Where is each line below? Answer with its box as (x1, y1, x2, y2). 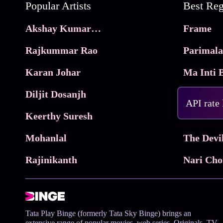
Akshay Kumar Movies (91, 22, 102, 34)
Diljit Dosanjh (25, 88, 87, 100)
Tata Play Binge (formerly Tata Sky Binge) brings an (25, 209, 192, 218)
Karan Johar (25, 66, 81, 78)
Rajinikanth (25, 154, 78, 165)
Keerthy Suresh (25, 110, 93, 121)
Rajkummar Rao (25, 44, 98, 56)
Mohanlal (25, 132, 67, 143)
